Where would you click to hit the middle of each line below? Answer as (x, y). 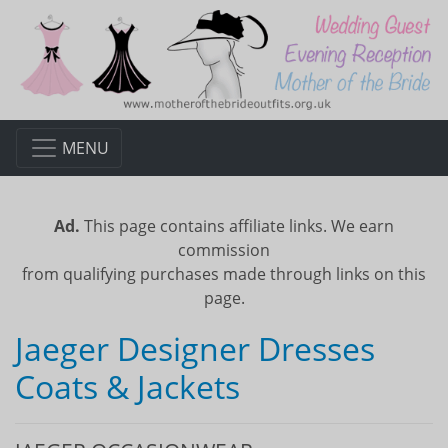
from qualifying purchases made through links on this (224, 273)
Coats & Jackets (127, 386)
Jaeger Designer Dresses (195, 348)
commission (224, 249)
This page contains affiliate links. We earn (237, 225)
